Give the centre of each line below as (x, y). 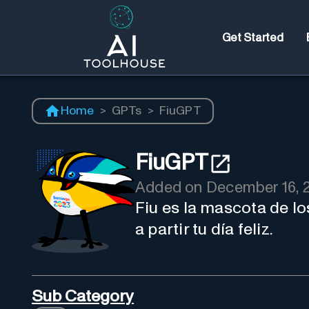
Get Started (253, 38)
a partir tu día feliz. (204, 229)
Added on (171, 188)
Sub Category (83, 296)
